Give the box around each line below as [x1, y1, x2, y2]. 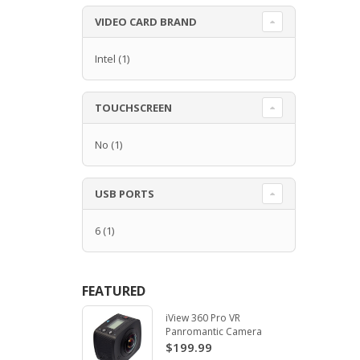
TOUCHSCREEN [95, 100, 172, 115]
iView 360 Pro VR [165, 310, 240, 325]
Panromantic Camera [165, 324, 262, 338]
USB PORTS [95, 186, 154, 201]
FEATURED [82, 281, 145, 300]
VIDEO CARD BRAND [95, 14, 197, 29]
